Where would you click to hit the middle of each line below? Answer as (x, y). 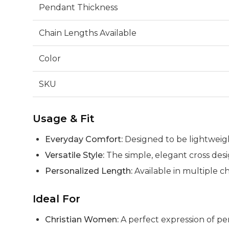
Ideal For (56, 199)
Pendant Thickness (78, 7)
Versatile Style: (75, 155)
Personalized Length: (89, 171)
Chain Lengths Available (88, 33)
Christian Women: (82, 219)
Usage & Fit (64, 118)
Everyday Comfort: (84, 139)
